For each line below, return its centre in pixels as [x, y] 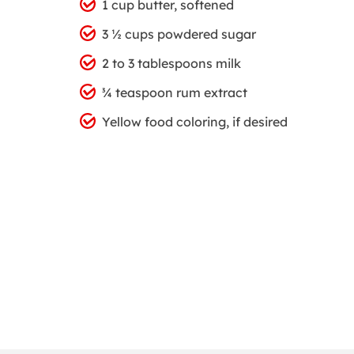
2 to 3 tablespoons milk [171, 63]
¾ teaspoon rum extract [174, 92]
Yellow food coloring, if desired [194, 121]
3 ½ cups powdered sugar [179, 34]
